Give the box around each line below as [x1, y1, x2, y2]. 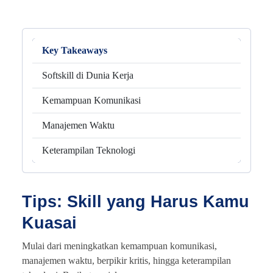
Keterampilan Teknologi [42, 144, 135, 155]
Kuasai [22, 213, 77, 232]
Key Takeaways [42, 44, 107, 55]
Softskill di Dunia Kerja [42, 69, 133, 80]
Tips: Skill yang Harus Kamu [22, 192, 249, 211]
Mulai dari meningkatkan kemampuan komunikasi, [22, 240, 217, 251]
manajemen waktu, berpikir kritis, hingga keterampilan [22, 255, 231, 266]
